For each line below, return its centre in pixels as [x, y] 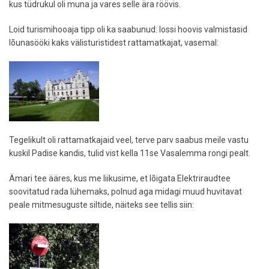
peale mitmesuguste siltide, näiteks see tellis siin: [101, 205]
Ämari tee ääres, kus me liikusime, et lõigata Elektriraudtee [120, 179]
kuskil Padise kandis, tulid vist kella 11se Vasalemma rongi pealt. [130, 153]
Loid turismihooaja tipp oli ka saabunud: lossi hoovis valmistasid [128, 30]
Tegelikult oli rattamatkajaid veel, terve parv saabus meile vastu [129, 140]
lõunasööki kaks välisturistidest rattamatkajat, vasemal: [114, 43]
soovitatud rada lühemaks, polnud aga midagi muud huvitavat [125, 192]
